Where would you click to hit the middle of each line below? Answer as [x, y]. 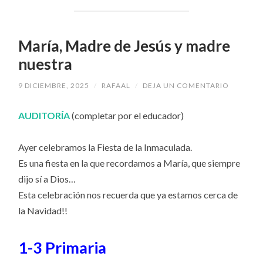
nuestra [45, 64]
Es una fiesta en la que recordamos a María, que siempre [129, 163]
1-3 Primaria [63, 248]
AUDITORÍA [44, 115]
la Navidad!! [43, 210]
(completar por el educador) [127, 115]
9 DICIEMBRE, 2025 [54, 85]
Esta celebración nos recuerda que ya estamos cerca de [128, 194]
